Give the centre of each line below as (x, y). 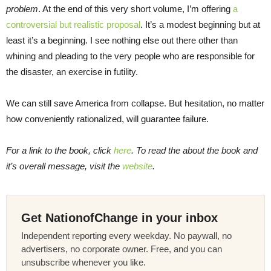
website (137, 166)
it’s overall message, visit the (64, 166)
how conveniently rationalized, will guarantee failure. (107, 119)
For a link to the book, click (60, 151)
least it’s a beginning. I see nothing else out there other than (122, 41)
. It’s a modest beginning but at (200, 25)
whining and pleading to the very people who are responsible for (130, 56)
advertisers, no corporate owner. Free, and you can (122, 249)
